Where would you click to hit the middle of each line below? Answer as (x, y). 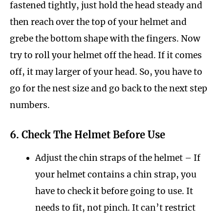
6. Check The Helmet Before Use (88, 135)
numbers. (30, 105)
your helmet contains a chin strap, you (116, 175)
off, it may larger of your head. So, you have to (106, 72)
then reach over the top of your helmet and (98, 22)
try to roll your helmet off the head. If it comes (106, 55)
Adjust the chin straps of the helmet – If (118, 158)
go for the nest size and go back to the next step (109, 88)
